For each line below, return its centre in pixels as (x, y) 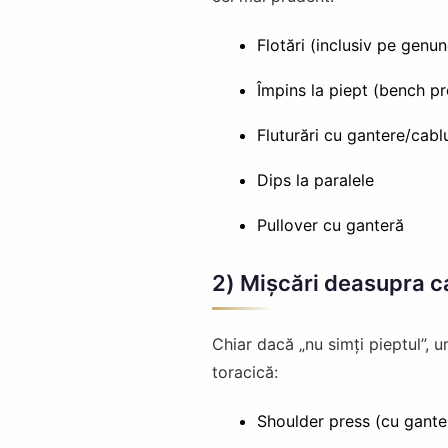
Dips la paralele (315, 180)
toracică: (245, 372)
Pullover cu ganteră (330, 225)
